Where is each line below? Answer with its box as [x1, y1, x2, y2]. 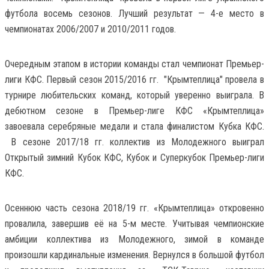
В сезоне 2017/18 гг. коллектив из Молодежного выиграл [5, 136, 264, 148]
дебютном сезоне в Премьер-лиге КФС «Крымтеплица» [5, 104, 264, 116]
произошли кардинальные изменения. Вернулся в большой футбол [5, 249, 264, 261]
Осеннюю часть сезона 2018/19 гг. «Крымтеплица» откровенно [5, 202, 264, 214]
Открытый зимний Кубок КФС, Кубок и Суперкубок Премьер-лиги [5, 151, 264, 163]
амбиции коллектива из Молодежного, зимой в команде [5, 233, 264, 245]
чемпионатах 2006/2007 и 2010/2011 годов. [5, 23, 176, 35]
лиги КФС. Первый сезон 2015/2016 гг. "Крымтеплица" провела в [5, 73, 264, 85]
